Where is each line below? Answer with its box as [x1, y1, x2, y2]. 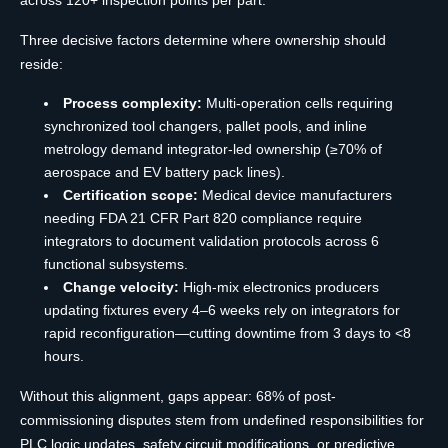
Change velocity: [63, 278, 179, 295]
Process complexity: [63, 94, 202, 111]
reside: [20, 55, 63, 72]
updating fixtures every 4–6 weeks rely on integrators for [44, 301, 400, 318]
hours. [44, 347, 84, 364]
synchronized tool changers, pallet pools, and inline [44, 117, 367, 134]
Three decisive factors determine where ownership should [20, 31, 386, 48]
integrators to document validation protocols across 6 [44, 232, 379, 249]
